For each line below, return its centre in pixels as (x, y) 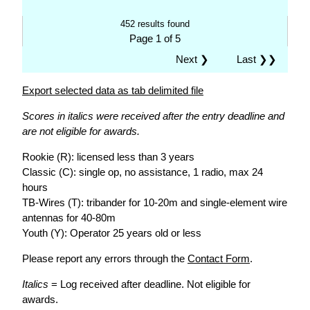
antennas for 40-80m (69, 218)
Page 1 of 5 (155, 38)
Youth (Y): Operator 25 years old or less (112, 233)
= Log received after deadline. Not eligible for (149, 284)
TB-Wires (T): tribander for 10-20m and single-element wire (155, 202)
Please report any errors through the (105, 258)
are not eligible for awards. (81, 131)
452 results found (155, 24)
